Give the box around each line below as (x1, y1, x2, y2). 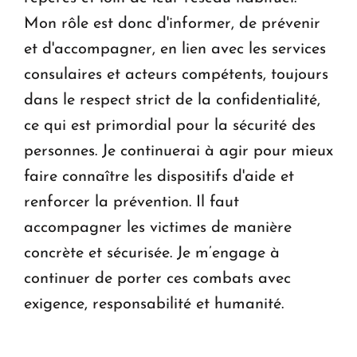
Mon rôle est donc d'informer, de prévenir (24, 16, 320, 33)
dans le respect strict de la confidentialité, (24, 92, 320, 109)
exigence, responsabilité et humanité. (24, 296, 288, 313)
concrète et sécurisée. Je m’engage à (24, 245, 280, 262)
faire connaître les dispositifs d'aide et (24, 169, 294, 186)
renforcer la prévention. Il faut (24, 194, 239, 211)
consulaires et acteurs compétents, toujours (24, 67, 328, 84)
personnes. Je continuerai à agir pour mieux (24, 143, 333, 160)
